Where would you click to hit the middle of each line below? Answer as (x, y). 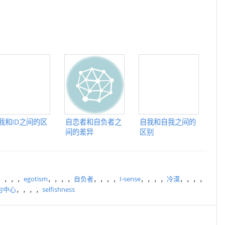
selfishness (59, 189)
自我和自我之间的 (168, 122)
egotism (36, 179)
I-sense (130, 179)
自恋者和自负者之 (93, 122)
